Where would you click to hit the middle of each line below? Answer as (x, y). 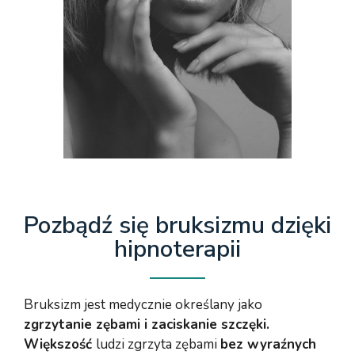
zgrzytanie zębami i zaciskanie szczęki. (147, 324)
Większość (60, 344)
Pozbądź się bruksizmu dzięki (177, 225)
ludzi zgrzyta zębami (158, 344)
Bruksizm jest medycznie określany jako (143, 304)
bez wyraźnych (268, 344)
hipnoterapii (177, 249)
